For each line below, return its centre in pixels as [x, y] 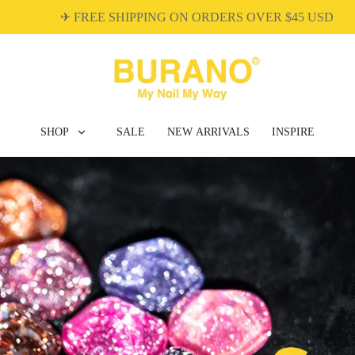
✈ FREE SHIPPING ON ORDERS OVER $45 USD [169, 17]
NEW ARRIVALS [208, 132]
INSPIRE [293, 132]
